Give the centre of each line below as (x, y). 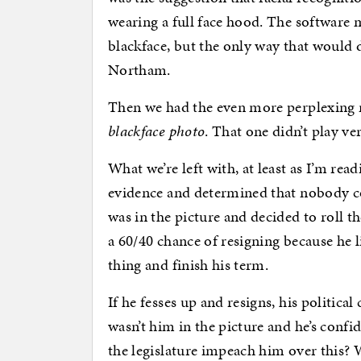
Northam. (139, 69)
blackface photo (157, 131)
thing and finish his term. (189, 264)
